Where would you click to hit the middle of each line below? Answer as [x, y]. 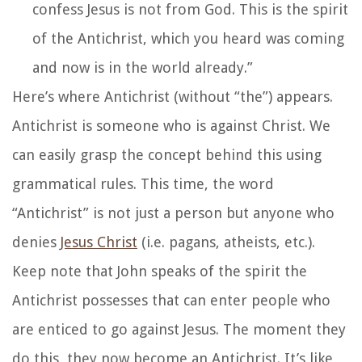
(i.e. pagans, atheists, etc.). [226, 242]
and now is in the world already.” [143, 67]
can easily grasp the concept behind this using [167, 155]
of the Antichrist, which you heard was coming [188, 38]
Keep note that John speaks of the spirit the [160, 271]
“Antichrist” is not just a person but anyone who [173, 213]
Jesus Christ [99, 242]
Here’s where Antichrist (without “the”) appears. [173, 97]
